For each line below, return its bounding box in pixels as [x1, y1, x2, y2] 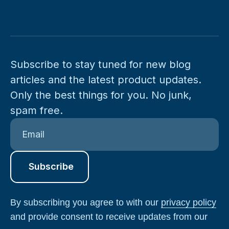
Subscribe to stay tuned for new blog [10, 58, 191, 71]
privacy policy [161, 197, 216, 208]
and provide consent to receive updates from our [10, 212, 208, 222]
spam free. [10, 104, 63, 117]
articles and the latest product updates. [10, 74, 208, 86]
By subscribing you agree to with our [10, 197, 161, 208]
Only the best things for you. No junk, [10, 89, 192, 102]
